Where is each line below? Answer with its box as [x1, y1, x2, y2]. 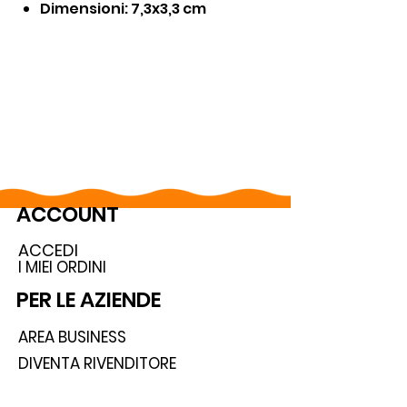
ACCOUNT [16, 200, 119, 229]
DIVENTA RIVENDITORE [18, 352, 176, 374]
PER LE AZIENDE [16, 285, 161, 314]
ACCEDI [18, 239, 78, 262]
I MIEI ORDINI [18, 256, 106, 278]
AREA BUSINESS [18, 326, 126, 348]
